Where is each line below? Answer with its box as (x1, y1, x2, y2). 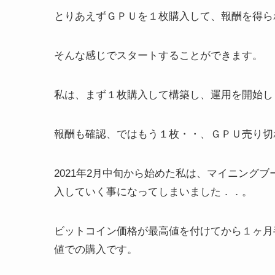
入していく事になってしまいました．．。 (54, 186, 252, 198)
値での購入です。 (54, 244, 137, 256)
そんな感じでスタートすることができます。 (54, 50, 263, 62)
